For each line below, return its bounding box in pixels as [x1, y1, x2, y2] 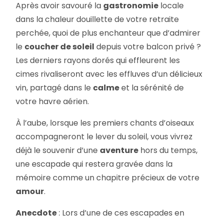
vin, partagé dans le [16, 82, 93, 93]
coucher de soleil [24, 41, 95, 52]
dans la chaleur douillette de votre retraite [16, 13, 179, 25]
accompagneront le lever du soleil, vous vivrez [16, 131, 193, 142]
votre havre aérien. [16, 95, 89, 107]
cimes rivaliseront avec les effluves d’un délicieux [16, 68, 203, 80]
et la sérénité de [119, 82, 184, 93]
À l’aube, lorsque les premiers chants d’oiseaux [16, 117, 195, 129]
